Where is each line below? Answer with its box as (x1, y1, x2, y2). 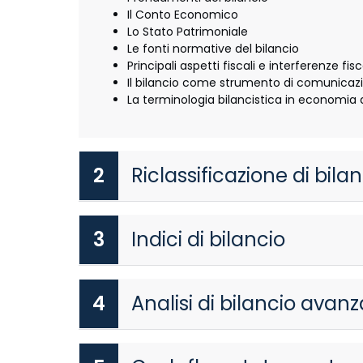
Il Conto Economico (127, 6, 238, 23)
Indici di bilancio (131, 225, 285, 253)
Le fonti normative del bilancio (127, 40, 299, 57)
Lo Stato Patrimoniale (127, 23, 248, 40)
